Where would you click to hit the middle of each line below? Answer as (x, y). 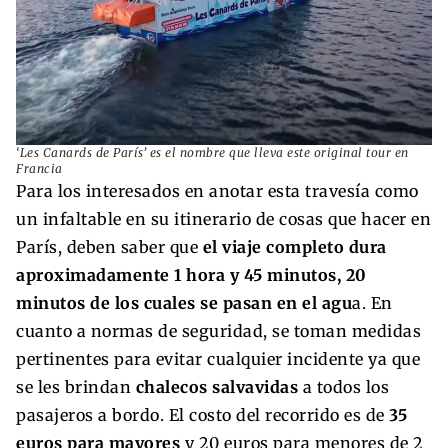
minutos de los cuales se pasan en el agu (184, 303)
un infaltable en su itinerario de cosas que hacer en (223, 219)
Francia (39, 169)
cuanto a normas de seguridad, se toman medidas (218, 331)
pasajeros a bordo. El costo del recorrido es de (202, 415)
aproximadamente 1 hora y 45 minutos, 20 (191, 275)
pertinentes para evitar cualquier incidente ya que (218, 359)
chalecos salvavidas (219, 387)
